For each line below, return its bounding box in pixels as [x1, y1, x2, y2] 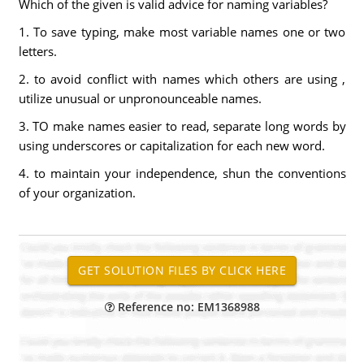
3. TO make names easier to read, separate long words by [18, 118, 346, 134]
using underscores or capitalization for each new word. [18, 137, 325, 154]
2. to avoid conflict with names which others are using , [18, 71, 346, 87]
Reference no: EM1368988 [114, 299, 260, 314]
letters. [18, 43, 57, 59]
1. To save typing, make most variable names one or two [18, 24, 346, 40]
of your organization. [18, 184, 136, 201]
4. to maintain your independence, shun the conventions [18, 165, 346, 181]
